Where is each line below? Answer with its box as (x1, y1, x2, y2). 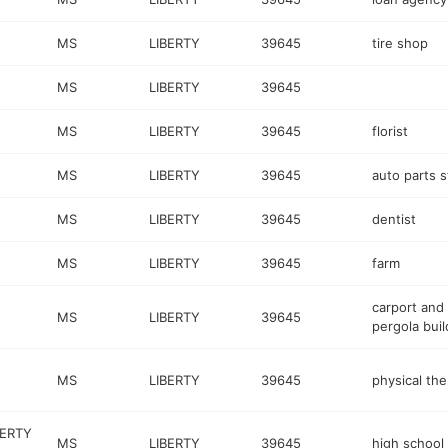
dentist (371, 211, 416, 227)
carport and (371, 299, 444, 315)
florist (371, 123, 408, 139)
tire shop (371, 35, 428, 51)
